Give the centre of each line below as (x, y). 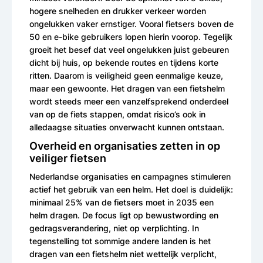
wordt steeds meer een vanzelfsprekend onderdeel (129, 101)
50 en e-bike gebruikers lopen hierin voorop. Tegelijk (131, 36)
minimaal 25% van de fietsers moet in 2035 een (122, 202)
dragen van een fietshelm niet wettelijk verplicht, (123, 254)
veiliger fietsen (68, 158)
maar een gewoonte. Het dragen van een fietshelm (127, 88)
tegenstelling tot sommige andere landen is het (120, 241)
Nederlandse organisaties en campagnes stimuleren (130, 176)
